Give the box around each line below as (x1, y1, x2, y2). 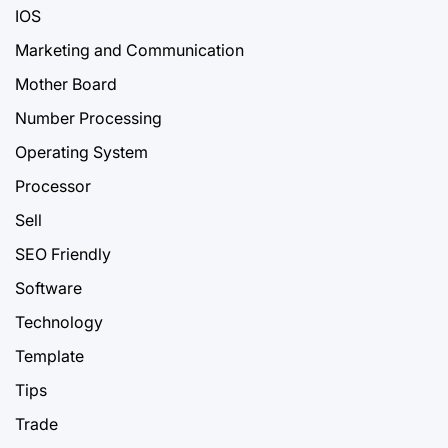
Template (15, 345, 84, 366)
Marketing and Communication (15, 39, 244, 60)
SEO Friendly (15, 243, 111, 264)
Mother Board (15, 73, 117, 94)
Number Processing (15, 107, 162, 128)
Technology (15, 311, 103, 332)
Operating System (15, 141, 148, 162)
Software (15, 277, 82, 298)
